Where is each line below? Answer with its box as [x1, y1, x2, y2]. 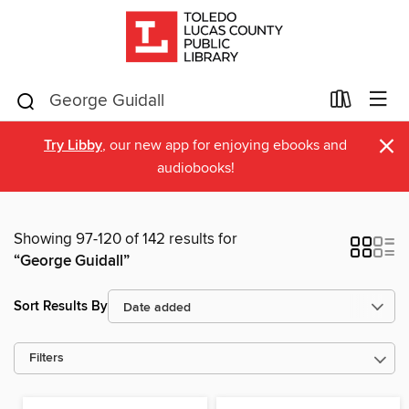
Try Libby [44, 136, 102, 155]
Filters [29, 351, 64, 366]
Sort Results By [14, 297, 108, 315]
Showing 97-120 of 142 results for [14, 229, 237, 249]
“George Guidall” [14, 251, 130, 271]
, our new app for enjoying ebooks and [102, 136, 347, 154]
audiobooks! [156, 159, 235, 177]
